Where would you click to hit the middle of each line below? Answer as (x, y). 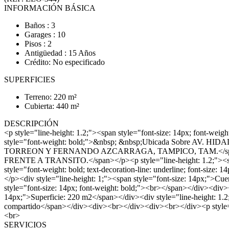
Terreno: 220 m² (51, 97)
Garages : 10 (45, 35)
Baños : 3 (40, 25)
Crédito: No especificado (65, 62)
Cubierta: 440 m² (52, 106)
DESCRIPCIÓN (31, 123)
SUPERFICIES (30, 79)
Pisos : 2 (38, 44)
